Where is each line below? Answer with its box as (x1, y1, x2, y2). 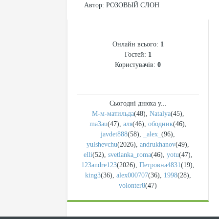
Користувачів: (115, 61, 157, 68)
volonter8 (119, 182, 145, 189)
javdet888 (101, 131, 128, 138)
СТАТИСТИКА (107, 27, 169, 38)
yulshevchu (87, 141, 117, 148)
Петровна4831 (139, 161, 181, 169)
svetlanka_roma (108, 151, 151, 158)
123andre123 (81, 161, 117, 169)
